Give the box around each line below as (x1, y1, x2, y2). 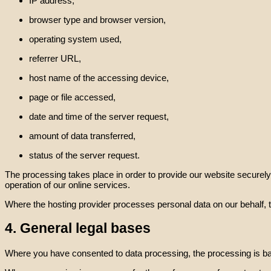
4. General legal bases (5, 220, 151, 236)
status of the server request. (29, 150, 140, 161)
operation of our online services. (5, 180, 130, 191)
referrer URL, (29, 53, 81, 64)
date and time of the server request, (29, 111, 169, 122)
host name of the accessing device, (29, 73, 169, 83)
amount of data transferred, (29, 131, 135, 142)
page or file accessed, (29, 92, 116, 103)
